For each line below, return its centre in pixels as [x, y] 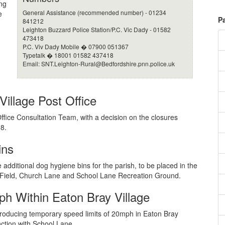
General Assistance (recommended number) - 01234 [94, 13]
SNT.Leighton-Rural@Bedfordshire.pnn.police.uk [108, 64]
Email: [32, 64]
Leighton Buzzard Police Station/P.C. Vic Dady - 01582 [97, 30]
